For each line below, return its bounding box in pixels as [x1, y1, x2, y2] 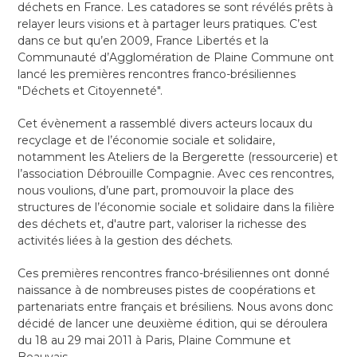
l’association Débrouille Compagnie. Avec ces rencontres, [18, 167, 335, 182]
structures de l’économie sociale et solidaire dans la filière [18, 200, 335, 215]
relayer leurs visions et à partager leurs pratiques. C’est [18, 17, 318, 32]
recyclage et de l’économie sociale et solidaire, [18, 133, 276, 148]
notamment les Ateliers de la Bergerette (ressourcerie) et [18, 150, 339, 165]
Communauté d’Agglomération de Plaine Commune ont [18, 50, 335, 65]
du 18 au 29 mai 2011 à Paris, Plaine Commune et [18, 333, 292, 348]
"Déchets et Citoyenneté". [18, 84, 163, 99]
